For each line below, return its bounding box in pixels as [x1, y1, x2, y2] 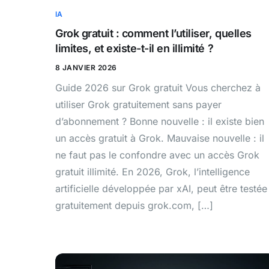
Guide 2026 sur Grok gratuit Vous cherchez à [55, 81, 261, 94]
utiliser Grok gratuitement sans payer [55, 98, 222, 110]
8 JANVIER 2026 [55, 62, 117, 72]
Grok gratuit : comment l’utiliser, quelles [55, 26, 252, 40]
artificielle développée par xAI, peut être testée [55, 182, 267, 195]
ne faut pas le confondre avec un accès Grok [55, 148, 259, 161]
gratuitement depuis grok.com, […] [55, 199, 213, 211]
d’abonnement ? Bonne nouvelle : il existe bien [55, 115, 264, 127]
